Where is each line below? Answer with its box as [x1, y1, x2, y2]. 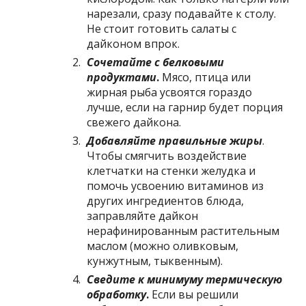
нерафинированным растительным [87, 223, 280, 238]
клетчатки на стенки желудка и [87, 163, 256, 178]
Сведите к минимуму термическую [87, 271, 283, 287]
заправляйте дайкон [87, 208, 199, 223]
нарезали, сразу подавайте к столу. [87, 5, 277, 21]
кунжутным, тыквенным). [87, 253, 223, 268]
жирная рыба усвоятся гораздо [87, 84, 253, 100]
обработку [87, 286, 147, 302]
